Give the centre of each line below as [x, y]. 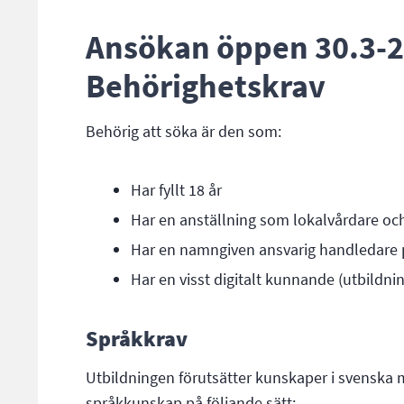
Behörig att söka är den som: [183, 131]
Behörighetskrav [205, 86]
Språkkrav [136, 338]
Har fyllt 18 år [176, 190]
